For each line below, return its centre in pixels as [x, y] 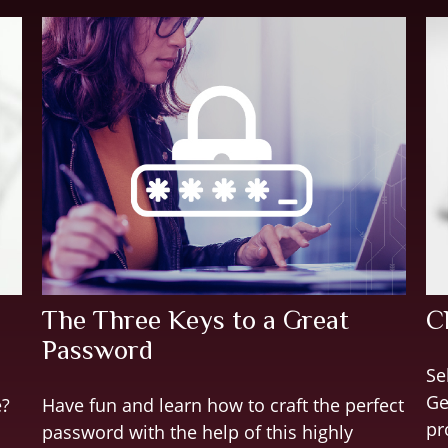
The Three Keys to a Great [196, 320]
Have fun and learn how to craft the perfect [223, 405]
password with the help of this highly [198, 432]
